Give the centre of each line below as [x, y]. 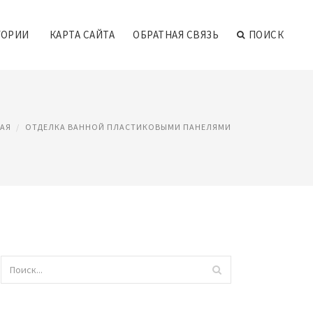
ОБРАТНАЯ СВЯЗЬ [176, 35]
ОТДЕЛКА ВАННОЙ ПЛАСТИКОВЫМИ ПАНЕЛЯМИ [128, 127]
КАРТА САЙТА [82, 35]
